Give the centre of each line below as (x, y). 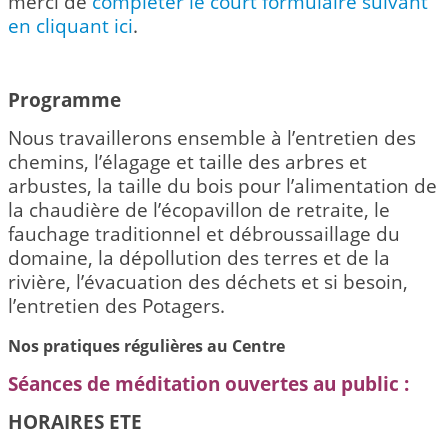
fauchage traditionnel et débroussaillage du (204, 233)
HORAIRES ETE (75, 422)
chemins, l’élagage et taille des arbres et (187, 161)
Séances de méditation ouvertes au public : (208, 384)
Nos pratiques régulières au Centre (146, 346)
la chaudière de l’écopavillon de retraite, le (199, 209)
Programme (64, 99)
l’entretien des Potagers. (116, 305)
